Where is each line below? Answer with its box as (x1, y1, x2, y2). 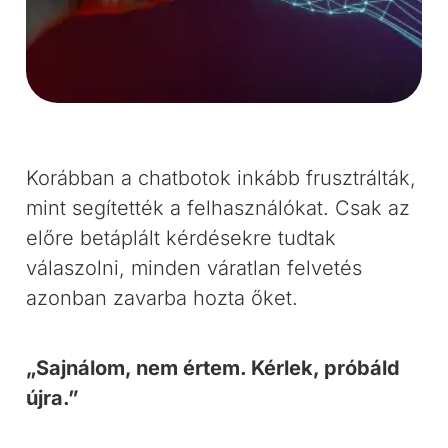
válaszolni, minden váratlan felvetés (26, 256, 363, 280)
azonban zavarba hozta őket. (26, 286, 299, 310)
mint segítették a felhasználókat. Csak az (26, 196, 411, 220)
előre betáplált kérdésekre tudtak (26, 226, 337, 250)
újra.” (26, 386, 80, 410)
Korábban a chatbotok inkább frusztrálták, (26, 166, 417, 190)
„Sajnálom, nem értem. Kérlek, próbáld (26, 356, 401, 380)
